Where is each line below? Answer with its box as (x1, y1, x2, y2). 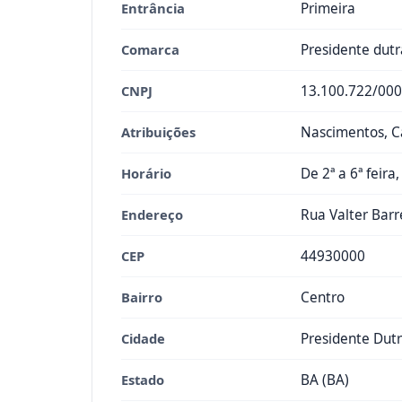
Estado (121, 371, 164, 389)
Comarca (121, 40, 179, 58)
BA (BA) (301, 371, 349, 389)
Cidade (121, 329, 165, 347)
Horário (121, 164, 171, 182)
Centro (301, 288, 345, 307)
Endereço (121, 205, 183, 223)
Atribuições (121, 123, 196, 141)
